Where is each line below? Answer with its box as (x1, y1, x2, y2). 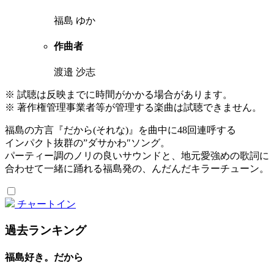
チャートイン (17, 199, 76, 210)
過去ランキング (5, 223, 86, 237)
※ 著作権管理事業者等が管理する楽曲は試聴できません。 (5, 102, 262, 113)
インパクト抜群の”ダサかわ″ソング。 (5, 138, 170, 149)
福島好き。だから (5, 252, 83, 263)
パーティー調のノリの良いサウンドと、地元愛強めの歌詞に (5, 150, 269, 161)
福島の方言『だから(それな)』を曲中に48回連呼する (5, 125, 236, 136)
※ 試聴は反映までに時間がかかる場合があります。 (5, 89, 232, 100)
